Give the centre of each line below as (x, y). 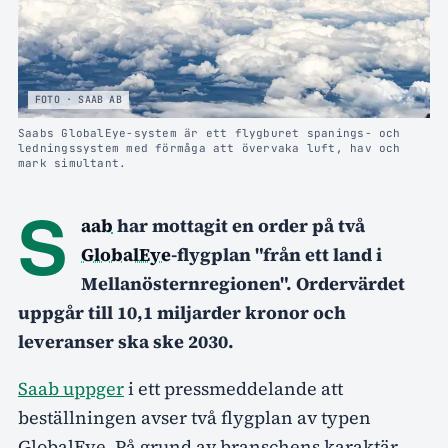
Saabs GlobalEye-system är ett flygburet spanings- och (209, 132)
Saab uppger (71, 388)
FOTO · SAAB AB (78, 99)
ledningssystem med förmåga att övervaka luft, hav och (209, 147)
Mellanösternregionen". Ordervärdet (243, 283)
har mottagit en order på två (239, 225)
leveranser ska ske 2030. (126, 341)
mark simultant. (72, 162)
